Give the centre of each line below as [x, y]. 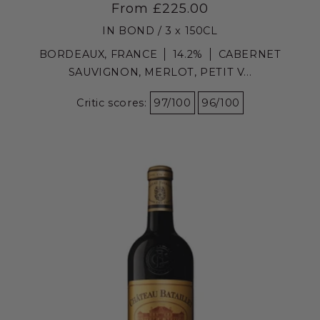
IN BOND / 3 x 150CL [160, 30]
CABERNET [250, 54]
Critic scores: [114, 102]
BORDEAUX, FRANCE [98, 54]
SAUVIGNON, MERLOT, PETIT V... [160, 72]
